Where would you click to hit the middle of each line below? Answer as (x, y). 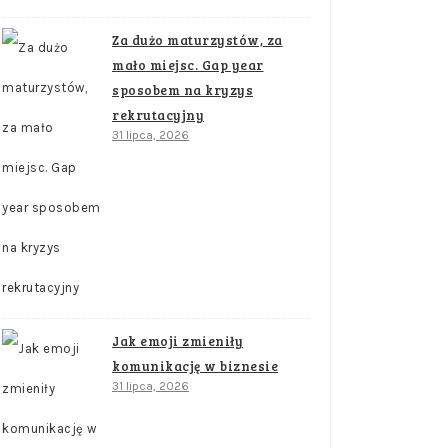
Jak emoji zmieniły (177, 341)
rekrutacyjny (158, 115)
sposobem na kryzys (182, 90)
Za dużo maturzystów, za (197, 40)
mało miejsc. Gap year (188, 65)
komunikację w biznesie (195, 366)
